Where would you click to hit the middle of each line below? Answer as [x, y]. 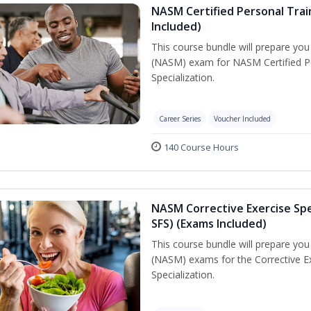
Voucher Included [242, 119]
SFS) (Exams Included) [209, 224]
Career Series [180, 119]
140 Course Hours [201, 147]
